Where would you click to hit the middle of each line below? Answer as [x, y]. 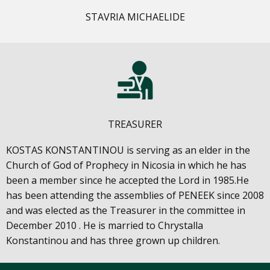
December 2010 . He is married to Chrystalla [105, 226]
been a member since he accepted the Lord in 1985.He [127, 181]
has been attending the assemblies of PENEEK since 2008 [135, 196]
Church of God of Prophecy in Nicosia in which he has [126, 165]
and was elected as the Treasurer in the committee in [126, 211]
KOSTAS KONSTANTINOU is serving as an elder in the [128, 150]
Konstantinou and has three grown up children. [113, 241]
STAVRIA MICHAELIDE [135, 17]
